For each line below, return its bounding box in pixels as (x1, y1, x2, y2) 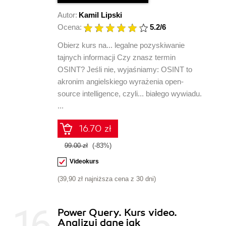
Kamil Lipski (79, 11, 122, 20)
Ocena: (58, 23, 82, 32)
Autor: (58, 11, 77, 20)
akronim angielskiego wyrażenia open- (58, 77, 184, 86)
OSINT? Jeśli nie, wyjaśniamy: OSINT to (58, 65, 192, 74)
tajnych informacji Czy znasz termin (58, 53, 176, 62)
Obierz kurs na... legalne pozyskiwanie (58, 41, 185, 50)
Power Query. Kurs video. (58, 206, 177, 219)
